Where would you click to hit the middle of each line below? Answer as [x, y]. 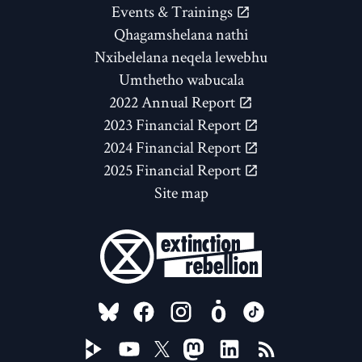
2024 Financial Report [174, 147]
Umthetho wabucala [181, 80]
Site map [181, 193]
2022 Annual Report [174, 102]
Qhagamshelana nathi [181, 34]
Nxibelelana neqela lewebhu [181, 57]
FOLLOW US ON [162, 307]
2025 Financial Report [174, 170]
